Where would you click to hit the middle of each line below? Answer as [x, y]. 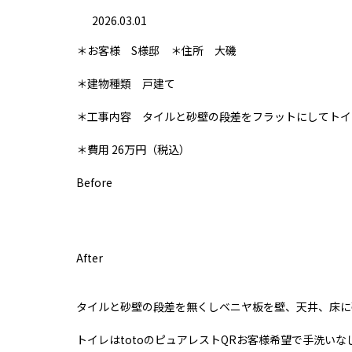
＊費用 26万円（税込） [133, 150]
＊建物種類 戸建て [126, 84]
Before [94, 183]
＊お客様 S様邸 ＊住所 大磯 [156, 51]
